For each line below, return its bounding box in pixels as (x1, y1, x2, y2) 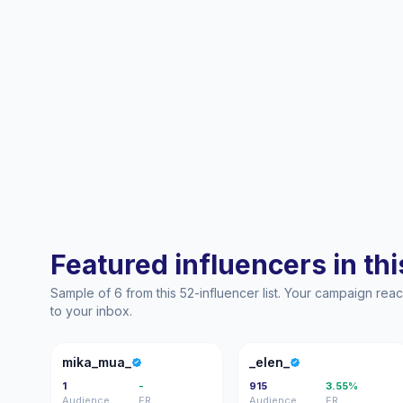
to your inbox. (50, 303, 132, 318)
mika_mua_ (62, 354, 131, 370)
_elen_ (249, 354, 290, 370)
